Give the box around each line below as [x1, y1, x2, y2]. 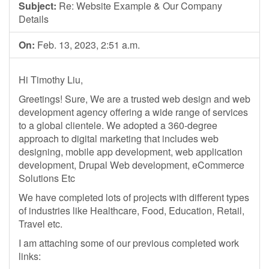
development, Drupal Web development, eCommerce [19, 158, 244, 172]
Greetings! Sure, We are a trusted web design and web [19, 92, 250, 106]
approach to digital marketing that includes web [19, 131, 219, 145]
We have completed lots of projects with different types [19, 190, 249, 204]
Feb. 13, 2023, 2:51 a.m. [35, 38, 140, 52]
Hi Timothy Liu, [19, 73, 83, 86]
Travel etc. [19, 217, 62, 231]
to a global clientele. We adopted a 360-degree [19, 118, 217, 132]
